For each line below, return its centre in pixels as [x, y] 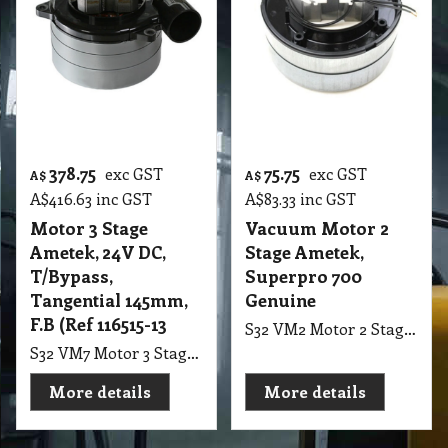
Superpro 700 [303, 399]
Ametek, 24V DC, [98, 375]
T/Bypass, [71, 399]
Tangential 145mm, [109, 423]
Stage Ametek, [304, 375]
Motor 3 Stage [89, 351]
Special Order [165, 82]
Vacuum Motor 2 [317, 351]
